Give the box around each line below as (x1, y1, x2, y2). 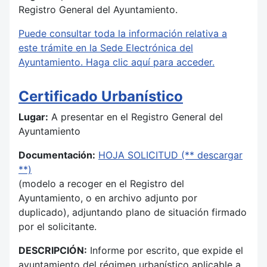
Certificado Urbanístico (18, 87, 183, 105)
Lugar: (18, 110, 48, 123)
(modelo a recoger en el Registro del (18, 177, 184, 190)
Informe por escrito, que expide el (87, 244, 243, 256)
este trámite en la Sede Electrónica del (18, 41, 193, 54)
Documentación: (18, 148, 95, 161)
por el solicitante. (18, 220, 100, 232)
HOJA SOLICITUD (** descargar (98, 148, 243, 161)
